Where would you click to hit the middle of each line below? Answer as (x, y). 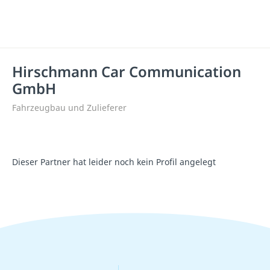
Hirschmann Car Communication (127, 71)
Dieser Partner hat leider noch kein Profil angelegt (114, 162)
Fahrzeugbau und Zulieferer (69, 108)
